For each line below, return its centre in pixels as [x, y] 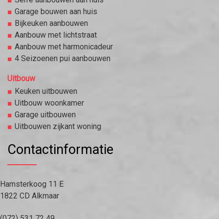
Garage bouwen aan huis [56, 12]
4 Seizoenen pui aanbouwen [63, 59]
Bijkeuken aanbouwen [51, 23]
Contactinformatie [60, 150]
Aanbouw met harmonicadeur [64, 47]
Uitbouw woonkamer [49, 103]
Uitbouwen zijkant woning [58, 127]
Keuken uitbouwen [46, 91]
